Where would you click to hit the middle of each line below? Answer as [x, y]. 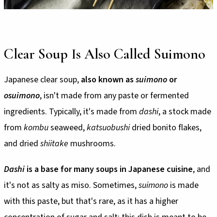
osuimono [22, 96]
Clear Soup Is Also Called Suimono [105, 54]
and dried [22, 144]
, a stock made [185, 112]
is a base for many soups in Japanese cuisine [109, 170]
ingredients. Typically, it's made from [71, 112]
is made [183, 186]
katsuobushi [108, 128]
